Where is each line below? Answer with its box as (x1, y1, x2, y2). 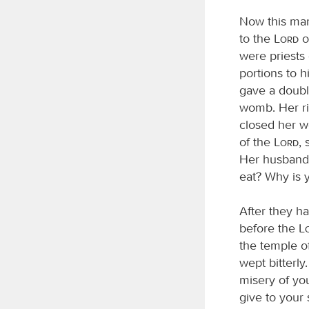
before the (239, 220, 299, 236)
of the (239, 134, 274, 150)
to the (239, 30, 274, 46)
